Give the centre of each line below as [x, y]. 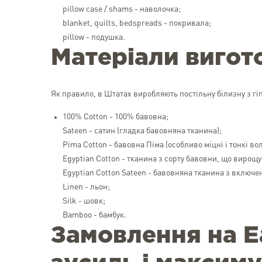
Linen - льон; [86, 187]
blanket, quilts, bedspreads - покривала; [137, 23]
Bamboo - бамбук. [94, 215]
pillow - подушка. [94, 37]
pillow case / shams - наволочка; [122, 9]
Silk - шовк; [84, 201]
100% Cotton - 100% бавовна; [116, 117]
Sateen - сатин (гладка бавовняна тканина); [142, 131]
